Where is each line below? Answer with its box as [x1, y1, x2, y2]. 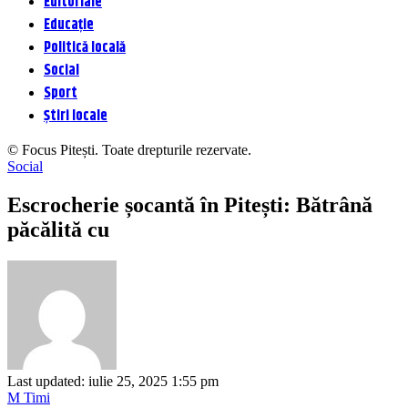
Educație [44, 14, 94, 36]
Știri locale [44, 105, 107, 127]
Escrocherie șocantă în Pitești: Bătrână [7, 192, 372, 217]
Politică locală [44, 36, 126, 59]
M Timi [7, 389, 50, 405]
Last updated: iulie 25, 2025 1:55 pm [7, 372, 219, 389]
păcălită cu [7, 217, 109, 241]
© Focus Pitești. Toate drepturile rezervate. [7, 142, 251, 158]
